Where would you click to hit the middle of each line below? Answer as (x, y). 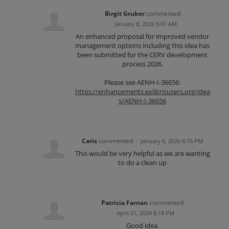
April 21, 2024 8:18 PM (146, 213)
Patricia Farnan (125, 202)
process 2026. (142, 64)
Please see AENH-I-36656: (143, 82)
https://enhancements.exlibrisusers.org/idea (142, 91)
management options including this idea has (143, 45)
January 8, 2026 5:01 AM (145, 24)
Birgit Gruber (124, 13)
